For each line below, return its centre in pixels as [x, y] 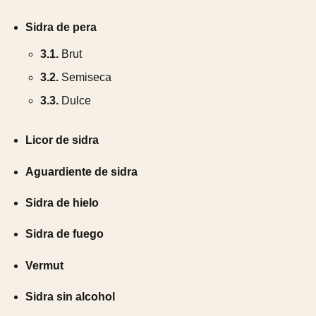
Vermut [44, 265]
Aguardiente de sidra [81, 171]
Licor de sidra [62, 140]
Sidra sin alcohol [70, 297]
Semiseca [85, 77]
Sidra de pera [61, 27]
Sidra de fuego [64, 234]
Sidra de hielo [62, 203]
